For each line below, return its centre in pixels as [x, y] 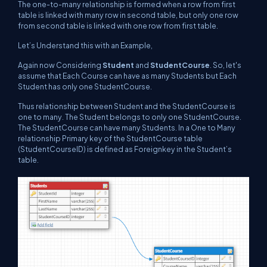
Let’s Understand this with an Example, [85, 46]
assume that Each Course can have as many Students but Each [127, 76]
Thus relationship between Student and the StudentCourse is [127, 106]
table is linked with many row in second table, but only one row [128, 15]
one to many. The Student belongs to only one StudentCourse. [130, 117]
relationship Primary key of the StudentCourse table [110, 139]
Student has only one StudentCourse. [85, 87]
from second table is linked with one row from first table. [118, 26]
